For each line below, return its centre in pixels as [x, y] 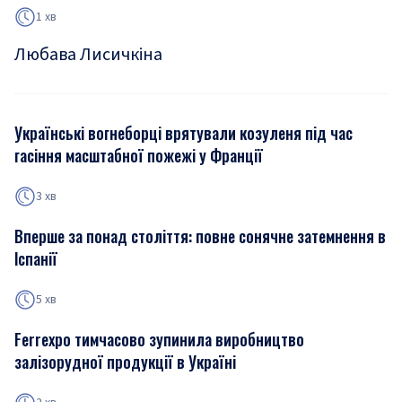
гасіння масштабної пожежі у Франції [139, 155]
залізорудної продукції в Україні [125, 362]
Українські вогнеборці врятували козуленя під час [184, 133]
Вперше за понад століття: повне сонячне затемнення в [200, 236]
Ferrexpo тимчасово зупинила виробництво [159, 339]
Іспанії [36, 258]
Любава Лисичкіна [88, 55]
